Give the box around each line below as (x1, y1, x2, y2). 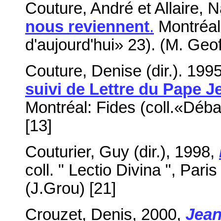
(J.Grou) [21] (25, 179, 116, 197)
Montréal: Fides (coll (25, 98, 170, 116)
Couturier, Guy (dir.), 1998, (25, 143, 219, 161)
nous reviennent (25, 17, 149, 36)
